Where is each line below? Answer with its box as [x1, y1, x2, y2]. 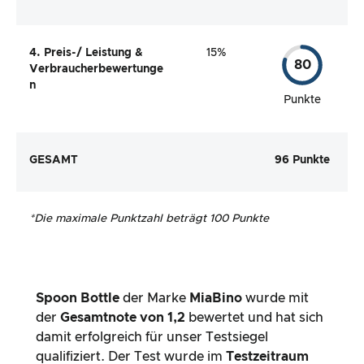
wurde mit [245, 292, 309, 305]
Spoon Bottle [36, 292, 119, 305]
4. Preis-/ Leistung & [29, 46, 143, 58]
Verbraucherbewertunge [29, 63, 163, 75]
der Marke [123, 292, 189, 305]
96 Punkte [275, 154, 330, 166]
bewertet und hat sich [188, 311, 323, 325]
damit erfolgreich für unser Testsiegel [36, 331, 268, 344]
